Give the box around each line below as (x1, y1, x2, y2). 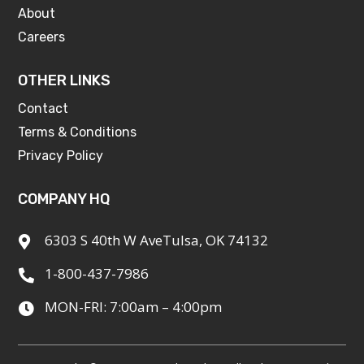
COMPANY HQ (18, 190, 110, 209)
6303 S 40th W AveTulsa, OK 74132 (44, 231, 268, 250)
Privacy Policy (18, 148, 104, 164)
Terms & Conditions (18, 124, 137, 141)
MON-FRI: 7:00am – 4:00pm (44, 297, 222, 317)
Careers (18, 29, 66, 45)
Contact (18, 101, 69, 117)
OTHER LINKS (18, 71, 111, 90)
